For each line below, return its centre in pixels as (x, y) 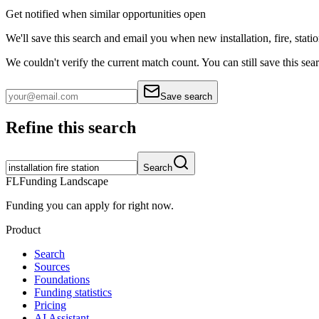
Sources (52, 267)
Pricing (50, 305)
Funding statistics (73, 293)
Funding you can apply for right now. (90, 206)
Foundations (62, 280)
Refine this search (71, 128)
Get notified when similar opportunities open (106, 14)
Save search (186, 97)
